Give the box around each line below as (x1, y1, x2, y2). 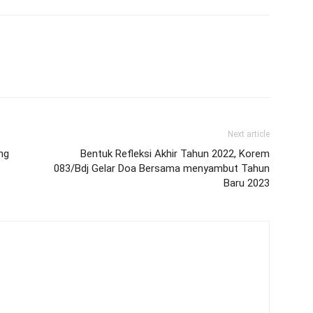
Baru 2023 (224, 177, 270, 189)
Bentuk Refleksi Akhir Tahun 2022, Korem (80, 147, 270, 160)
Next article (228, 129, 270, 139)
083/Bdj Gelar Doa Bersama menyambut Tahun (54, 162, 270, 175)
